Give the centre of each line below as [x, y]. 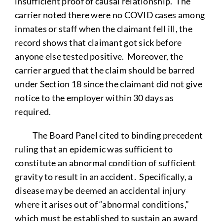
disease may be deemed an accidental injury [100, 190]
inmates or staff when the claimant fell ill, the [103, 28]
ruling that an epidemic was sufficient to [94, 149]
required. [34, 111]
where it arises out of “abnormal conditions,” [102, 204]
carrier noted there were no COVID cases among [110, 15]
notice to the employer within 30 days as [94, 97]
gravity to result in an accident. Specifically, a [104, 176]
